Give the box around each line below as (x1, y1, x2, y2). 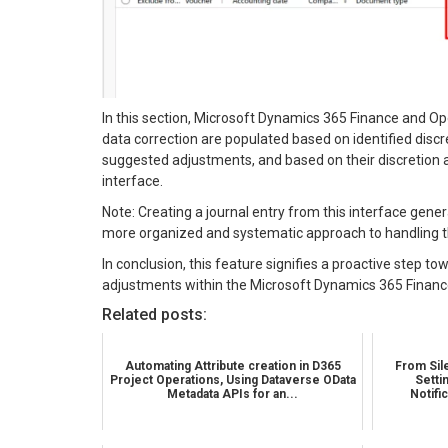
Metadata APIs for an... (167, 387, 299, 402)
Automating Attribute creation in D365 (124, 359, 341, 374)
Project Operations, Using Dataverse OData (109, 373, 356, 388)
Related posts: (102, 305, 207, 325)
